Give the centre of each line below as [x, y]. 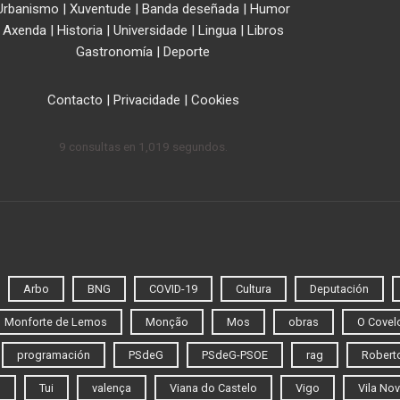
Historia [79, 31]
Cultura [254, 289]
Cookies [215, 100]
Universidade [150, 31]
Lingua [217, 31]
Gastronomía [114, 52]
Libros [265, 31]
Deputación [339, 289]
